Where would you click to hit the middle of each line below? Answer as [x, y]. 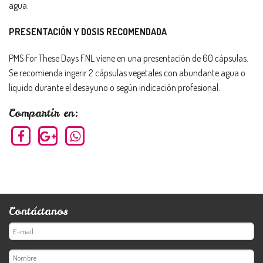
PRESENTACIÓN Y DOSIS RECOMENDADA [88, 31]
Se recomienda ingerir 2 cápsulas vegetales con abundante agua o [127, 73]
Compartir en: [44, 113]
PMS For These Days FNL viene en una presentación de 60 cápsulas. [129, 58]
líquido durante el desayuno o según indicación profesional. [114, 87]
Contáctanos [38, 211]
